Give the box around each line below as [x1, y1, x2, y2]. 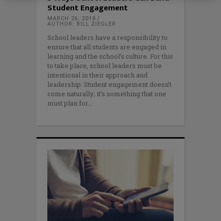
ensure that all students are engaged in [47, 42, 166, 52]
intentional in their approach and [47, 71, 147, 80]
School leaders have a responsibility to [47, 33, 168, 42]
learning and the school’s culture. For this [47, 52, 173, 61]
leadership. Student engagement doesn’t [47, 80, 172, 89]
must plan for [47, 99, 88, 108]
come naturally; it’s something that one [47, 89, 166, 99]
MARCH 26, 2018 [47, 15, 96, 22]
